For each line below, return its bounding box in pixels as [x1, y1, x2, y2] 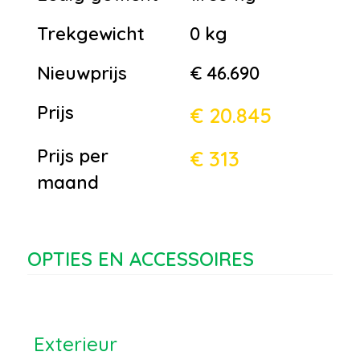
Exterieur [34, 331, 117, 356]
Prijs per [37, 144, 108, 167]
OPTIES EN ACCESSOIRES [27, 246, 254, 271]
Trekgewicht [37, 22, 145, 45]
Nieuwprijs [37, 61, 127, 84]
